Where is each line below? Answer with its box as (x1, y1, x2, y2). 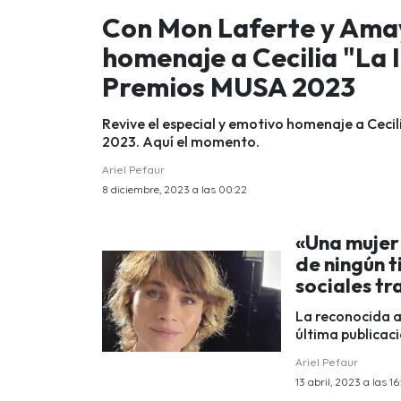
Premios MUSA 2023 (102, 69, 355, 104)
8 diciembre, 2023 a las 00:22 (102, 182, 247, 196)
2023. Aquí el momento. (102, 132, 260, 150)
